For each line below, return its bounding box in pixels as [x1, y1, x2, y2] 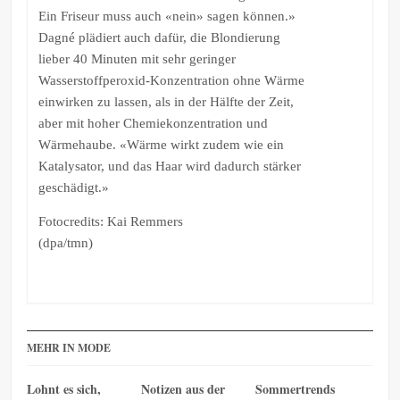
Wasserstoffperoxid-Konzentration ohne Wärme [37, 72, 304, 87]
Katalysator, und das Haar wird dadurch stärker [37, 158, 301, 173]
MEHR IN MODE [27, 340, 112, 356]
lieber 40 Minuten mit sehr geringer [37, 51, 236, 66]
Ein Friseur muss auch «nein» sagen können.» [37, 8, 296, 23]
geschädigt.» [37, 179, 109, 195]
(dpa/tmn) [37, 235, 93, 250]
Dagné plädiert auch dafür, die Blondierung [37, 29, 280, 45]
